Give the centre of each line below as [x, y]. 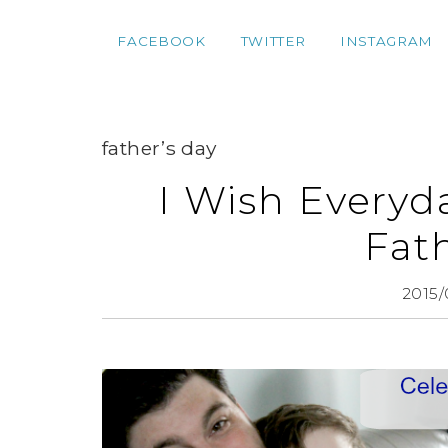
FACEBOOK [161, 41]
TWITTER [273, 41]
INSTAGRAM [386, 41]
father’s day [159, 148]
